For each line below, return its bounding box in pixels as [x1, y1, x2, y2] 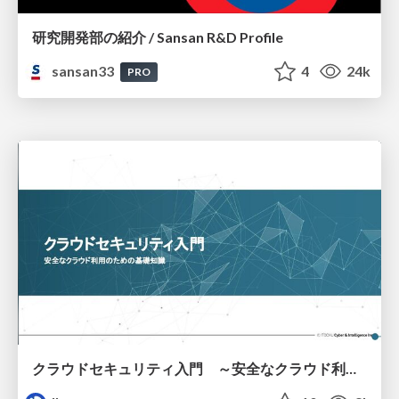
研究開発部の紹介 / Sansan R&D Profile [32, 28, 283, 45]
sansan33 [49, 61, 118, 79]
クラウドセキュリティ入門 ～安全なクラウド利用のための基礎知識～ [346, 360, 356, 378]
